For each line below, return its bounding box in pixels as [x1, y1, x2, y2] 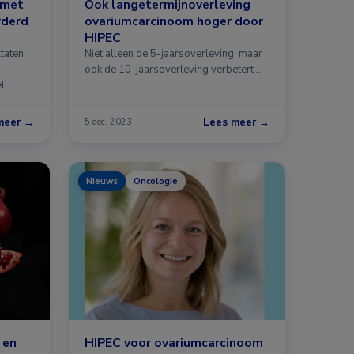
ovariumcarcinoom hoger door [85, 12, 263, 29]
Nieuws [86, 175, 118, 187]
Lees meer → [203, 115, 269, 130]
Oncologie [134, 175, 178, 187]
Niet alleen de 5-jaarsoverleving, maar [85, 46, 262, 61]
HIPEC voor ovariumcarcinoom [85, 333, 263, 351]
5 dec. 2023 [85, 116, 132, 129]
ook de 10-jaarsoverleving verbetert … [85, 62, 263, 77]
